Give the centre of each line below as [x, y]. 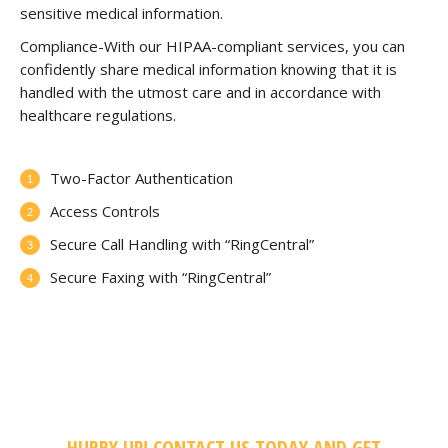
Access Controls [105, 211]
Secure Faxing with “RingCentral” [160, 277]
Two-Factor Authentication [141, 178]
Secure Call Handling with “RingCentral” [182, 244]
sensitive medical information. [121, 13]
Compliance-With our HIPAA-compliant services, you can [212, 46]
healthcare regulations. [98, 115]
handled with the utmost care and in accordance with [200, 92]
